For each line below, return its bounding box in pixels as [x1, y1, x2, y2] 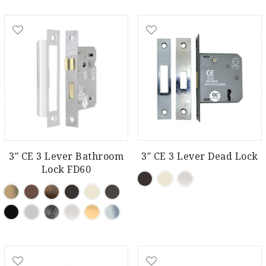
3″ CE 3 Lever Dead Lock [141, 150, 258, 163]
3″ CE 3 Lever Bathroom [9, 150, 123, 163]
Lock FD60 [41, 163, 91, 176]
